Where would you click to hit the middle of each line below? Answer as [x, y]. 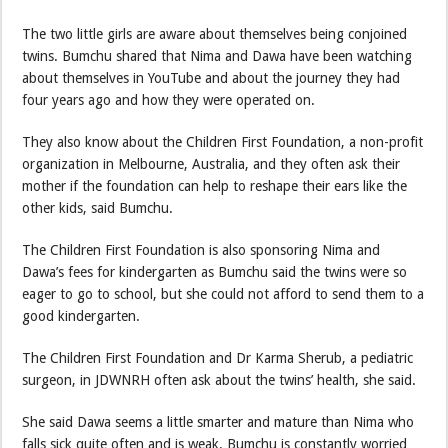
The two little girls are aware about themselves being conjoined [215, 34]
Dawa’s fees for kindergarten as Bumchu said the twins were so [215, 272]
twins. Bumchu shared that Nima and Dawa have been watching [217, 56]
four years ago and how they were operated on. [169, 100]
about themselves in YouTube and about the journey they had [211, 78]
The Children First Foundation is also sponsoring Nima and [201, 250]
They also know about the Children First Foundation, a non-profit [223, 142]
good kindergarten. [81, 316]
